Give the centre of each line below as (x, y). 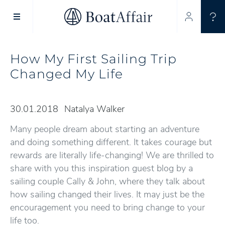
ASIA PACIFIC (113, 44)
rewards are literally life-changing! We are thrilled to (112, 155)
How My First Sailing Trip (93, 59)
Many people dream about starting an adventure (105, 129)
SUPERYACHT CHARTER (113, 22)
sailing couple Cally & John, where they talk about (107, 181)
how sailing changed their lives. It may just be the (107, 194)
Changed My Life (67, 74)
